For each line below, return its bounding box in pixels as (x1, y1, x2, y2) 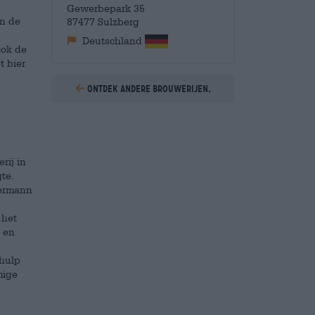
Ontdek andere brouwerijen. (85, 83, 212, 95)
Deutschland (79, 34, 145, 46)
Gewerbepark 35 (67, 2, 145, 14)
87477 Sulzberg (67, 15, 139, 27)
